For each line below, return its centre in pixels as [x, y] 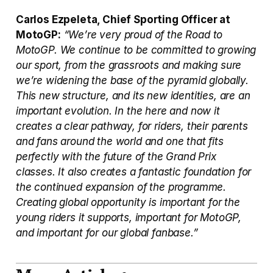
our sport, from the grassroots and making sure [129, 65]
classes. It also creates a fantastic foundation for [134, 172]
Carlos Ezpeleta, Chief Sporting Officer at [123, 19]
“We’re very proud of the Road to [143, 34]
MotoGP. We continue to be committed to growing [136, 50]
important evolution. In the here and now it [118, 111]
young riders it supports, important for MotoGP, [129, 217]
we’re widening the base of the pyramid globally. [132, 80]
